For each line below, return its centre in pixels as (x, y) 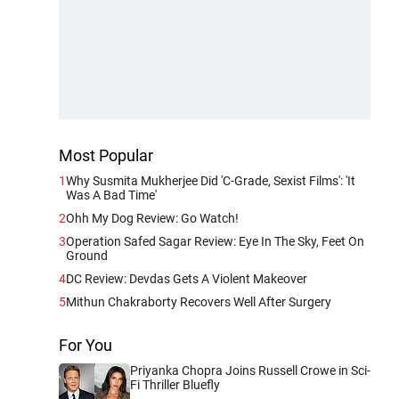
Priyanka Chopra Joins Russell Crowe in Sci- (250, 370)
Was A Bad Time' (111, 195)
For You (85, 345)
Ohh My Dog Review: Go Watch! (152, 218)
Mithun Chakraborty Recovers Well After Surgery (199, 301)
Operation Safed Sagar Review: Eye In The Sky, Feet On (215, 241)
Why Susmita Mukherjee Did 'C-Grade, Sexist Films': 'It (211, 180)
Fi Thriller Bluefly (175, 384)
